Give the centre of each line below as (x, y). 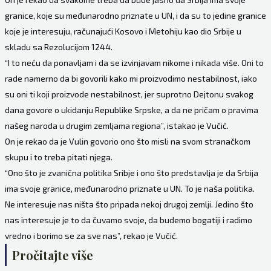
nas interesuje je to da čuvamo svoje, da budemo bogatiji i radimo (128, 220)
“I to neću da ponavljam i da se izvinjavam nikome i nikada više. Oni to (134, 63)
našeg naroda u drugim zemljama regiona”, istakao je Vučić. (116, 126)
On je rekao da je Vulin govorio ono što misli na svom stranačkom (127, 142)
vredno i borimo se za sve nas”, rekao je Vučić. (91, 236)
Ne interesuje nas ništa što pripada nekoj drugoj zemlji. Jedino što (129, 204)
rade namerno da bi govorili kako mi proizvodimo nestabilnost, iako (131, 79)
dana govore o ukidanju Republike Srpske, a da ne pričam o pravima (131, 110)
